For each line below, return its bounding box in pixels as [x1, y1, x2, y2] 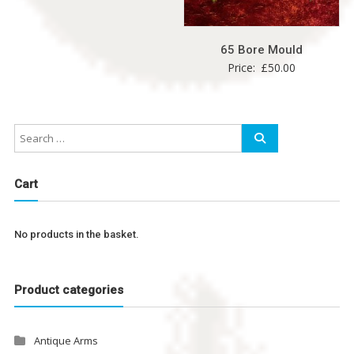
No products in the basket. [13, 228, 139, 240]
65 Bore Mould [220, 43, 303, 58]
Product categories [13, 283, 123, 298]
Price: [228, 60, 259, 76]
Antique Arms [33, 333, 98, 348]
